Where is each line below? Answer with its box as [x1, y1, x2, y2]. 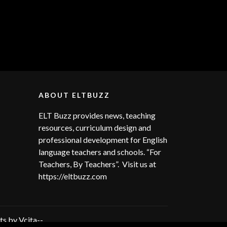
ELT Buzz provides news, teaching [39, 110, 156, 120]
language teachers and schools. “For [39, 146, 161, 157]
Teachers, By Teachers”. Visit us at [39, 159, 156, 169]
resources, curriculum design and [39, 122, 151, 132]
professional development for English [39, 134, 167, 144]
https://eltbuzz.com [39, 171, 108, 181]
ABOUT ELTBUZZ [39, 90, 110, 99]
